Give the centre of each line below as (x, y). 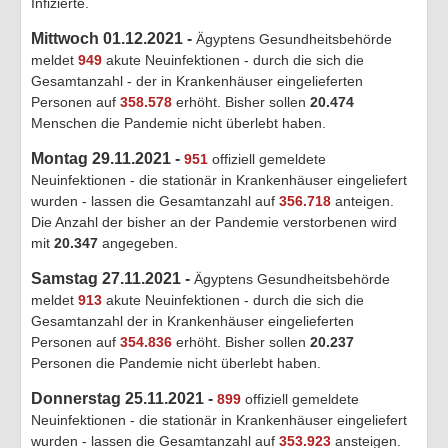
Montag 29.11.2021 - (107, 158)
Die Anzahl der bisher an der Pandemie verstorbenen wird (214, 221)
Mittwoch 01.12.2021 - (113, 38)
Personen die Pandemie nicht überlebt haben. (176, 362)
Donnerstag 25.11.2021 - (122, 398)
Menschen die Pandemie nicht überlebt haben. (178, 122)
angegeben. (138, 242)
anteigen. (362, 200)
